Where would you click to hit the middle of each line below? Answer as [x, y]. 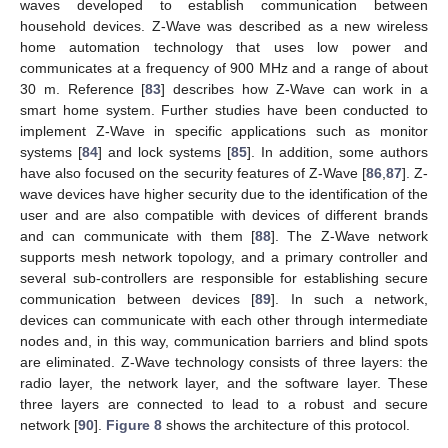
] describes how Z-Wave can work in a [295, 89]
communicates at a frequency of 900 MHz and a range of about [224, 68]
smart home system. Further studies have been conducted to [224, 110]
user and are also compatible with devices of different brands [224, 215]
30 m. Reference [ [83, 89]
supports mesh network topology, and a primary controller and [224, 257]
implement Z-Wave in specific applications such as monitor [224, 131]
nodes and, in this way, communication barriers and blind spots [224, 341]
